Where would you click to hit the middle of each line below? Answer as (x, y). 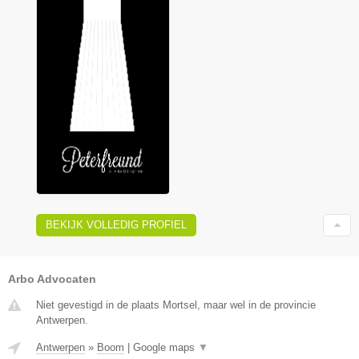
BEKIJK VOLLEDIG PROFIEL (116, 225)
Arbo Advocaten (52, 279)
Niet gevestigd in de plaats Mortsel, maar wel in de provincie (176, 305)
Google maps (165, 347)
